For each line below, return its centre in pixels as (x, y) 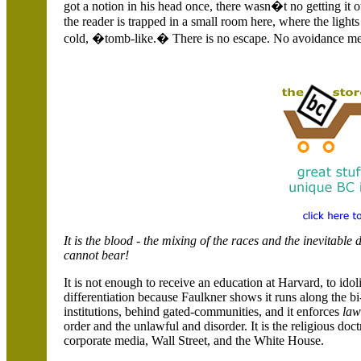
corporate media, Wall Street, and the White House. (194, 340)
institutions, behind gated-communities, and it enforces (203, 311)
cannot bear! (96, 255)
